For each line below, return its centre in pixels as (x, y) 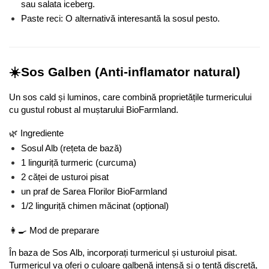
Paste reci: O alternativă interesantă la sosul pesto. (120, 19)
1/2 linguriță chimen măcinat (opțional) (95, 206)
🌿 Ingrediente (36, 134)
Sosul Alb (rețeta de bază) (71, 149)
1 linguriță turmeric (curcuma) (79, 163)
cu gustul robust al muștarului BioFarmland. (94, 110)
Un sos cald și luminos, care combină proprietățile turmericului (130, 98)
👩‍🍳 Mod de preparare (54, 231)
